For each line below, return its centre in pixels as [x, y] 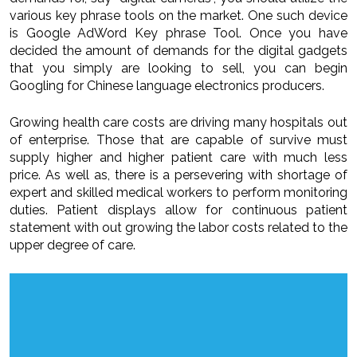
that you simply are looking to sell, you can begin [178, 69]
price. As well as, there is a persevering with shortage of [178, 175]
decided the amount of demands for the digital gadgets [178, 51]
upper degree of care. [73, 245]
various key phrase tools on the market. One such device [178, 16]
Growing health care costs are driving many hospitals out [178, 123]
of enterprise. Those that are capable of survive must [178, 140]
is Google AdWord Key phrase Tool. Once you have [178, 33]
